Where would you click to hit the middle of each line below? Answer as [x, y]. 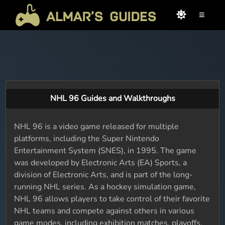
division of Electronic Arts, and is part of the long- [104, 175]
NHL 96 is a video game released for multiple [97, 127]
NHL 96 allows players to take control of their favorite [112, 199]
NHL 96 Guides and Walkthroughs [113, 98]
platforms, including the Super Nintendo [87, 139]
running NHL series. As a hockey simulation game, [105, 187]
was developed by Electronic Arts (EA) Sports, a [101, 163]
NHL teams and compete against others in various [104, 211]
